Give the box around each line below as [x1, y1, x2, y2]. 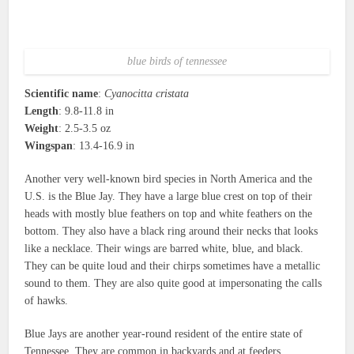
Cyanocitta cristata [104, 88, 190, 100]
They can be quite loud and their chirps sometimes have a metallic [24, 260, 321, 273]
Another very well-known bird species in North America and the [24, 173, 313, 186]
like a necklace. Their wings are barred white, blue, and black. [24, 243, 304, 255]
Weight [24, 122, 59, 135]
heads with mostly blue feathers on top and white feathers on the [24, 208, 313, 220]
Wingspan [24, 140, 73, 153]
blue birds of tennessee [127, 55, 227, 68]
